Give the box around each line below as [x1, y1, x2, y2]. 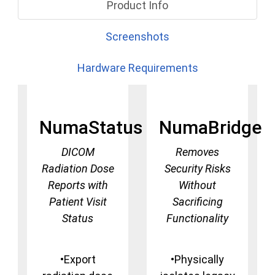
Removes [176, 145, 219, 159]
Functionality [166, 212, 228, 225]
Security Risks [164, 162, 231, 176]
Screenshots [106, 29, 169, 43]
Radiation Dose [41, 162, 114, 176]
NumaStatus [39, 117, 142, 139]
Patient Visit [48, 195, 107, 209]
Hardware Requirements [77, 61, 198, 74]
